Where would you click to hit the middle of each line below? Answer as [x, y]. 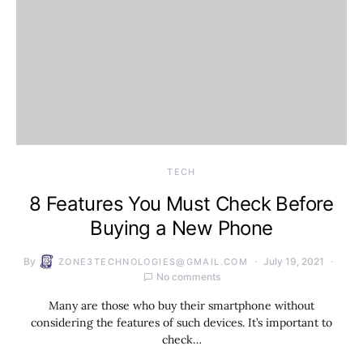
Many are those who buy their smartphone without [181, 305]
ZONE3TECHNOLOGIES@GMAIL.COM [153, 262]
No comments [188, 277]
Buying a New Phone [181, 228]
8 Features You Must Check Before [181, 204]
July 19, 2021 [294, 261]
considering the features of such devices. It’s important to [181, 322]
